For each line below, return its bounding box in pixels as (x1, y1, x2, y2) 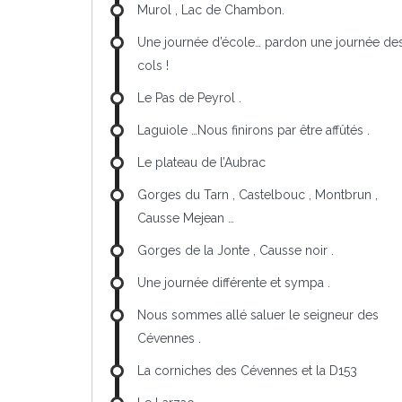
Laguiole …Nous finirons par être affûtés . (137, 123, 370, 137)
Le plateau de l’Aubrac (137, 155, 266, 170)
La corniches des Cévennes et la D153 (137, 363, 357, 378)
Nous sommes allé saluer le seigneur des (137, 308, 379, 322)
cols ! (137, 58, 169, 73)
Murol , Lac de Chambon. (137, 3, 284, 17)
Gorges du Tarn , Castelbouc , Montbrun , (137, 188, 378, 202)
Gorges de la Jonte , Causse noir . (137, 243, 334, 258)
